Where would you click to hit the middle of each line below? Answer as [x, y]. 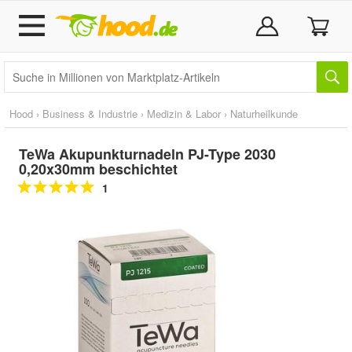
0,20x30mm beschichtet [98, 169]
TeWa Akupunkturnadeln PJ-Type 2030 [147, 154]
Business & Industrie [90, 114]
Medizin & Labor [184, 114]
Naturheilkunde [264, 114]
